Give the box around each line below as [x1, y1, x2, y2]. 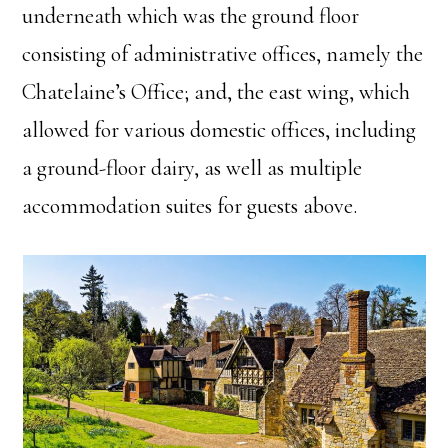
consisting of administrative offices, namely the [22, 41, 424, 68]
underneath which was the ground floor [22, 3, 360, 30]
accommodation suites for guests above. [22, 193, 363, 220]
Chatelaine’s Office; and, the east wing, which [22, 79, 411, 106]
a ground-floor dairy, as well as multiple [22, 155, 363, 182]
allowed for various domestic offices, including [22, 117, 417, 144]
